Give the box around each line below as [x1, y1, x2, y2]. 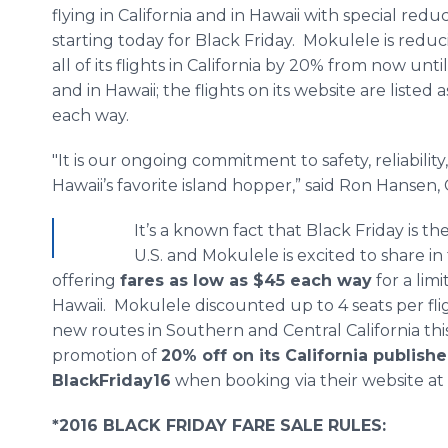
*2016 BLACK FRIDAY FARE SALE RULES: [52, 416, 386, 435]
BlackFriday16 [52, 371, 171, 390]
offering [52, 271, 120, 290]
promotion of [52, 346, 161, 365]
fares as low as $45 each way [120, 271, 372, 290]
